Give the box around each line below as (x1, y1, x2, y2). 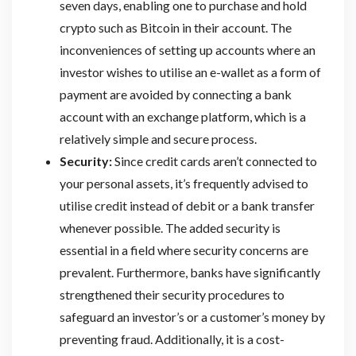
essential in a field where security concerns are (59, 242, 308, 258)
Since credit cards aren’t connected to (111, 153, 317, 169)
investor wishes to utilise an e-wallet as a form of (59, 64, 321, 80)
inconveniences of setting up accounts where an (59, 42, 315, 58)
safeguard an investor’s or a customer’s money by (59, 309, 325, 325)
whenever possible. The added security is (59, 220, 281, 236)
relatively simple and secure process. (59, 131, 257, 147)
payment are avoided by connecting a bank (59, 87, 292, 103)
